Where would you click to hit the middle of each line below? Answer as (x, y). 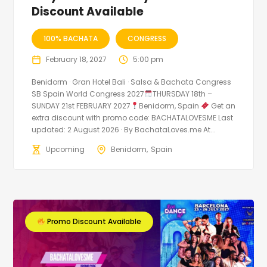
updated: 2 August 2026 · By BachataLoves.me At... (124, 129)
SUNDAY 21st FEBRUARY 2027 (81, 105)
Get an (222, 105)
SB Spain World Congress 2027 (88, 94)
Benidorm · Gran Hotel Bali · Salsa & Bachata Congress (132, 82)
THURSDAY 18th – (182, 94)
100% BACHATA (71, 38)
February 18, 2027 (77, 59)
